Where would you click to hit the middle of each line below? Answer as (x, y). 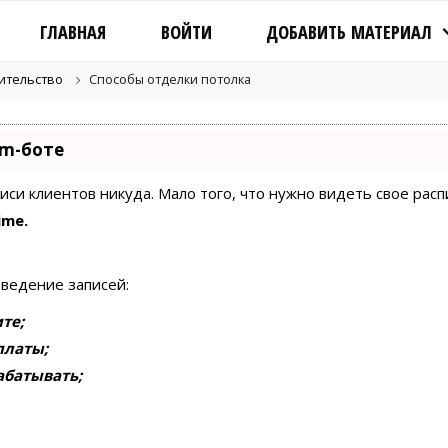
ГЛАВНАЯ (73, 32)
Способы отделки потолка (170, 79)
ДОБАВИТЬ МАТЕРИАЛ (349, 32)
